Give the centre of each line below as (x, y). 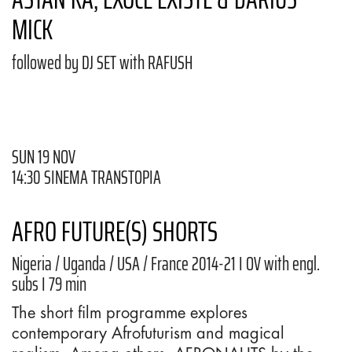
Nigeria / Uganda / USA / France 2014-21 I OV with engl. (166, 264)
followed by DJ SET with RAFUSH (102, 62)
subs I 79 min (49, 284)
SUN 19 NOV (44, 157)
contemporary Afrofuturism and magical (148, 332)
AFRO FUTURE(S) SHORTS (115, 231)
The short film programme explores (130, 312)
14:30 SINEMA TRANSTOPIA (86, 177)
